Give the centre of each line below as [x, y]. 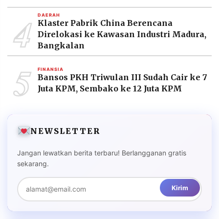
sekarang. [33, 164]
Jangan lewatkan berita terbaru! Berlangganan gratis [102, 153]
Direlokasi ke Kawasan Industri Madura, [122, 34]
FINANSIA [51, 69]
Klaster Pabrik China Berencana [105, 23]
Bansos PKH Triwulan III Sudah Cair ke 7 [122, 77]
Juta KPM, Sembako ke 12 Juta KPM [110, 88]
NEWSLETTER [66, 131]
